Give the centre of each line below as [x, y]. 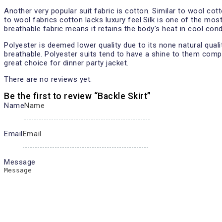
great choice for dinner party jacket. [66, 63]
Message [20, 162]
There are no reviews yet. [48, 79]
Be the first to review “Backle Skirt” [78, 96]
